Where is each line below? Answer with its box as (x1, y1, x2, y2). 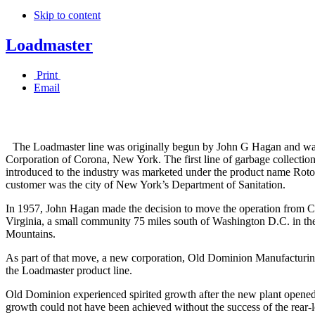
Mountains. (6, 227, 56, 240)
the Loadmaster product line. (6, 264, 132, 276)
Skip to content (34, 9, 101, 22)
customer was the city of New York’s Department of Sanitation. (6, 178, 285, 191)
